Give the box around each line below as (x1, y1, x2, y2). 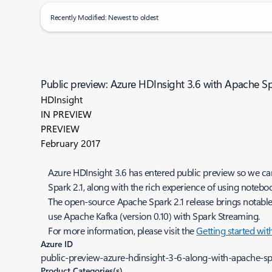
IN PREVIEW (41, 107, 92, 120)
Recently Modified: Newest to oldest (50, 12, 158, 22)
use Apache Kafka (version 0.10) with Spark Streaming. (48, 209, 260, 222)
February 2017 (41, 137, 101, 149)
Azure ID (41, 238, 73, 250)
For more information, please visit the (48, 224, 197, 237)
